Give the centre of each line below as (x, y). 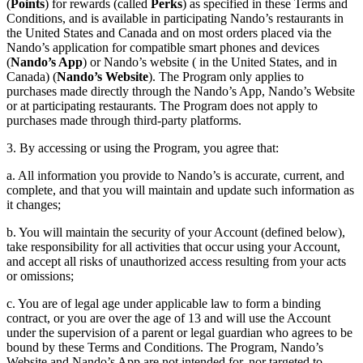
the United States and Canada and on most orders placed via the (169, 33)
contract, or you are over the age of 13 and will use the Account (169, 318)
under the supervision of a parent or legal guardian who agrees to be (179, 333)
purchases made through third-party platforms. (124, 121)
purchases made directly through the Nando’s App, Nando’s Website (181, 92)
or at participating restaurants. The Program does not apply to (162, 106)
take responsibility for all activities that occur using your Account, (173, 247)
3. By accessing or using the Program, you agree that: (143, 148)
